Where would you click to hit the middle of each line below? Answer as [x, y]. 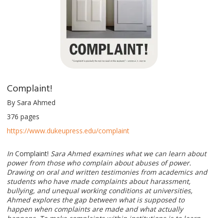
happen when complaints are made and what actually [95, 209]
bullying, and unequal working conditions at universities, [100, 190]
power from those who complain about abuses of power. [99, 163]
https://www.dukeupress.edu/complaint [68, 130]
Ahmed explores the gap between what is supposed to [96, 200]
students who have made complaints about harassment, [99, 181]
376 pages [23, 116]
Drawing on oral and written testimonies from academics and [107, 172]
